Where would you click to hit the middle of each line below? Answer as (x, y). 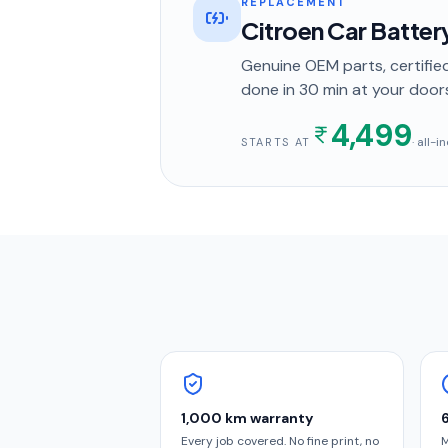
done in (270, 89)
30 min (323, 89)
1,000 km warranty (247, 418)
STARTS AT (276, 142)
